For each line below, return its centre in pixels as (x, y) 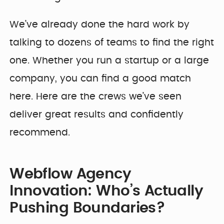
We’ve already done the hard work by (100, 24)
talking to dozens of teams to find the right (112, 42)
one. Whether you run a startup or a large (109, 60)
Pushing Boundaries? (87, 208)
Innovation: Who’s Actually (106, 191)
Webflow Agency (70, 174)
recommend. (40, 132)
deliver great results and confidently (97, 114)
